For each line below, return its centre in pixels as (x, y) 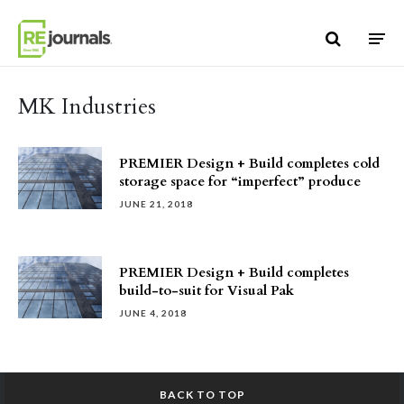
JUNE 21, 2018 (156, 204)
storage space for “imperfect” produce (240, 181)
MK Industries (87, 106)
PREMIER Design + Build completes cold (249, 163)
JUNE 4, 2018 (153, 313)
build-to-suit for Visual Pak (207, 290)
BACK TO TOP (202, 395)
